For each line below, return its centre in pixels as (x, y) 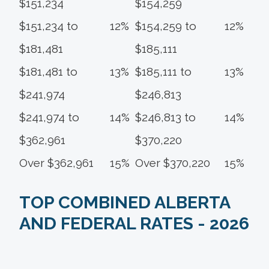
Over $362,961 (56, 162)
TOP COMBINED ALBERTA (125, 202)
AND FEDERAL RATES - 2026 (134, 223)
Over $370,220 (173, 162)
